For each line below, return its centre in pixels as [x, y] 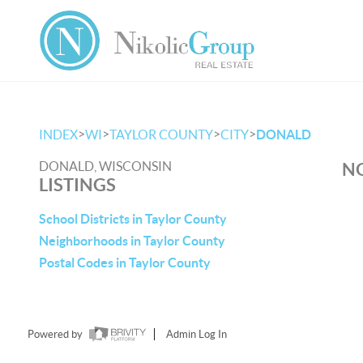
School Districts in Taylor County [133, 219]
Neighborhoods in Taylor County [132, 241]
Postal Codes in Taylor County [125, 263]
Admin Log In [196, 335]
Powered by [56, 335]
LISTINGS [77, 184]
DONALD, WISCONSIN [105, 166]
